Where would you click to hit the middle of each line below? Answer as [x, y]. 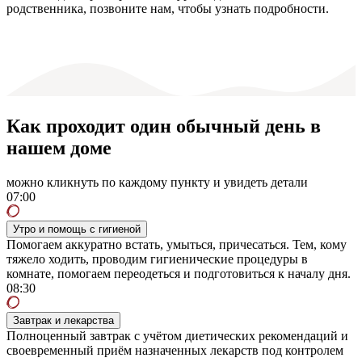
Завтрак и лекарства [63, 320]
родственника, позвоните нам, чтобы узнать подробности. [168, 9]
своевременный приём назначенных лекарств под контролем [175, 350]
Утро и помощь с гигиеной [77, 229]
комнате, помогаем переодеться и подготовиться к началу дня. [179, 273]
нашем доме [59, 147]
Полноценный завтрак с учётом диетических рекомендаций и [177, 335]
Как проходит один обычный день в [164, 126]
